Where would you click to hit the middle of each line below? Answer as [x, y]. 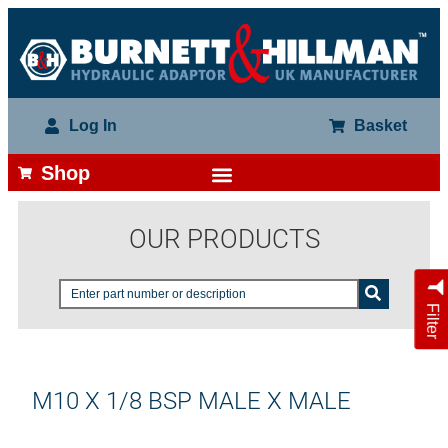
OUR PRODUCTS [224, 239]
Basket [380, 126]
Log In [92, 126]
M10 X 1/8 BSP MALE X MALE [191, 401]
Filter [433, 319]
